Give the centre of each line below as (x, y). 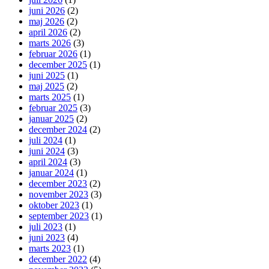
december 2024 (58, 130)
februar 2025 (53, 108)
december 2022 (58, 259)
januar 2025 (51, 119)
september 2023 (59, 216)
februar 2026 (53, 54)
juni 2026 (47, 11)
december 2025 (58, 65)
